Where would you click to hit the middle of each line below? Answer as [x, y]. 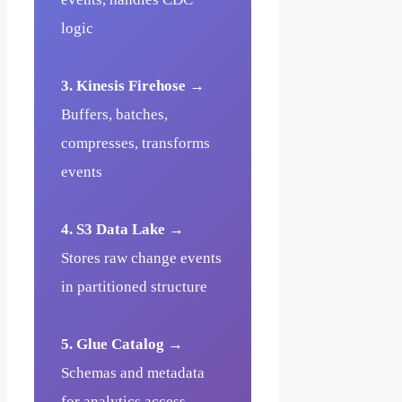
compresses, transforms [135, 143]
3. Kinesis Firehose [123, 85]
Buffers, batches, [114, 114]
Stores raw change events [141, 258]
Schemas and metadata [133, 372]
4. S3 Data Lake [113, 229]
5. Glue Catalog [113, 344]
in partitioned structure [134, 286]
